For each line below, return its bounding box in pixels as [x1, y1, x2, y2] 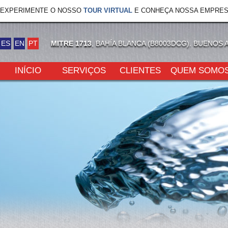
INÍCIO [15, 66, 41, 75]
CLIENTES [119, 66, 161, 75]
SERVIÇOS [62, 66, 106, 75]
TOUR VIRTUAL [83, 7, 132, 14]
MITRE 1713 [51, 39, 92, 47]
